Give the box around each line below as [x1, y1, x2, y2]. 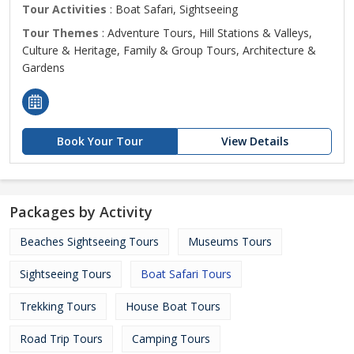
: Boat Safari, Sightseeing [107, 2, 238, 17]
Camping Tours [132, 331, 210, 346]
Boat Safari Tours [141, 266, 232, 281]
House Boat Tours [126, 299, 220, 314]
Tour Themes [22, 25, 99, 40]
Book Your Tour [56, 134, 143, 149]
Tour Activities [22, 2, 107, 17]
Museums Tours [188, 234, 272, 249]
